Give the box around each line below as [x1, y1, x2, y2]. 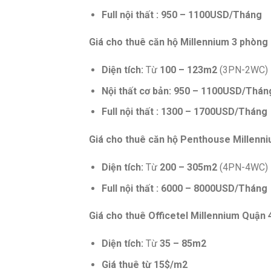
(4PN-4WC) [217, 162, 268, 174]
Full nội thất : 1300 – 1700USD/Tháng [101, 106, 267, 118]
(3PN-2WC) [217, 64, 268, 76]
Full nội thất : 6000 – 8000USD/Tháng [101, 182, 267, 194]
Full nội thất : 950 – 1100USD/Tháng [101, 8, 262, 21]
